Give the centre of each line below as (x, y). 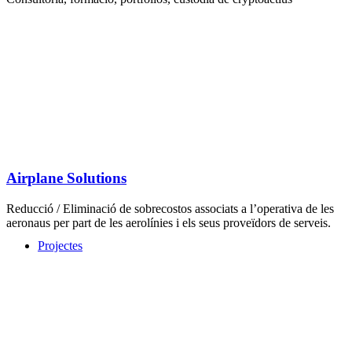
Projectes (60, 246)
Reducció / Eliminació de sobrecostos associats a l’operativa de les (170, 208)
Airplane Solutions (66, 178)
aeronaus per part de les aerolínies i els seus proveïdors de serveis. (169, 222)
